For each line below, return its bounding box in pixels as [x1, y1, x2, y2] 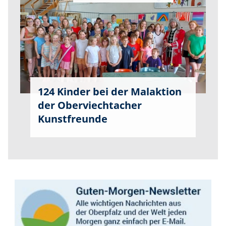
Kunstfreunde [38, 111, 107, 126]
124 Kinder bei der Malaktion [38, 84, 182, 98]
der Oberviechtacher [38, 98, 142, 112]
